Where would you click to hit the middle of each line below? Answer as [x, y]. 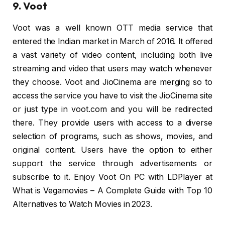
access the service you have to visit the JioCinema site [113, 96]
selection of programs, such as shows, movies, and [113, 137]
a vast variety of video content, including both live [113, 55]
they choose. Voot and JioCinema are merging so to [113, 82]
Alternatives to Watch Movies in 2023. [83, 204]
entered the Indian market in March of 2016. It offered [113, 42]
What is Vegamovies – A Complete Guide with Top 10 [113, 191]
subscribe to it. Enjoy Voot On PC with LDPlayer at [113, 177]
